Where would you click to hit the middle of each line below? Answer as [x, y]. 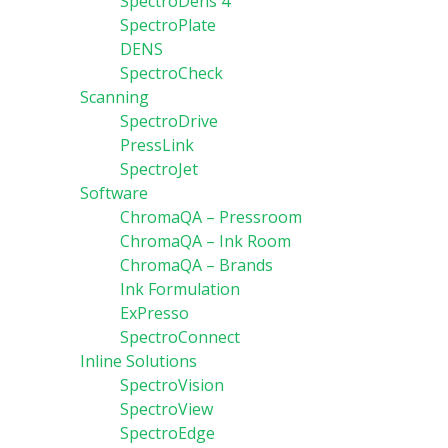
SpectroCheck [171, 73]
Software [114, 193]
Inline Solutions [138, 361]
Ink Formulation [180, 289]
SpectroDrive [169, 121]
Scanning [114, 97]
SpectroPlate [168, 25]
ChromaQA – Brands [196, 265]
